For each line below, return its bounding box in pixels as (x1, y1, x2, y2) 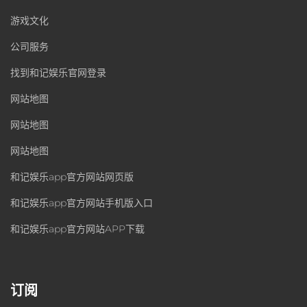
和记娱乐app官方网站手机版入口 (10, 197, 153, 210)
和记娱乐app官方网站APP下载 (10, 223, 145, 236)
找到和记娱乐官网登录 (10, 66, 106, 79)
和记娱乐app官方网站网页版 (10, 171, 134, 184)
